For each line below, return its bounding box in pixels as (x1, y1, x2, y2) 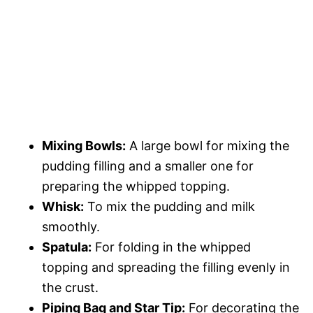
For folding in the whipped (92, 240, 251, 255)
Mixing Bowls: (42, 138, 126, 154)
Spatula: (42, 240, 92, 255)
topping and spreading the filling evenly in (42, 260, 290, 275)
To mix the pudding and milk (84, 199, 255, 214)
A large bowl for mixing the (126, 138, 289, 154)
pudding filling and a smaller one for (42, 159, 254, 174)
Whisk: (42, 199, 84, 214)
